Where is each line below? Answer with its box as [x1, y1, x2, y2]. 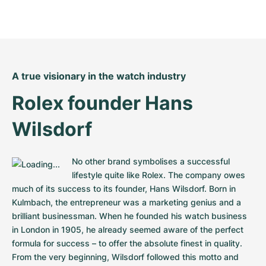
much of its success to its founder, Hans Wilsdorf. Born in [12, 183, 236, 194]
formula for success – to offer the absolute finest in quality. [12, 238, 242, 248]
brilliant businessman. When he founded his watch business [12, 211, 247, 221]
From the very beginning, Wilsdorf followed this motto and [12, 252, 239, 262]
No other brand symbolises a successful [72, 156, 230, 166]
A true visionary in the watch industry [12, 70, 186, 82]
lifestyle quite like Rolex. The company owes [72, 170, 245, 180]
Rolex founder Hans [12, 91, 193, 115]
